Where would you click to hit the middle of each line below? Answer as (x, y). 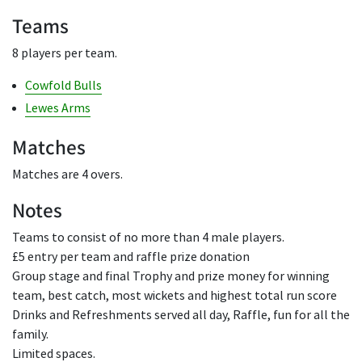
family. (30, 335)
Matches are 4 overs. (67, 175)
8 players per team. (65, 53)
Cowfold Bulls (63, 86)
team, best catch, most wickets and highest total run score (175, 296)
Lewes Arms (58, 108)
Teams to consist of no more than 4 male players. (148, 238)
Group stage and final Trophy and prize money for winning (171, 276)
